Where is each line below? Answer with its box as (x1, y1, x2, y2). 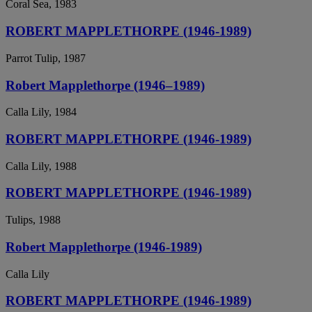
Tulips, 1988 (6, 214, 61, 226)
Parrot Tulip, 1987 (6, 52, 86, 64)
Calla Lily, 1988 (6, 159, 77, 172)
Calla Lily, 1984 (6, 106, 77, 118)
